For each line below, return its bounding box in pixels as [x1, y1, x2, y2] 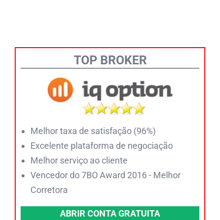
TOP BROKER [73, 53, 147, 67]
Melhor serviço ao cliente [30, 155, 128, 166]
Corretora [30, 185, 68, 195]
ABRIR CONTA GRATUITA [60, 208, 160, 219]
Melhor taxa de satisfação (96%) [30, 126, 156, 137]
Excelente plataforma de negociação [30, 140, 173, 151]
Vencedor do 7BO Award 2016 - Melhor [30, 170, 181, 181]
